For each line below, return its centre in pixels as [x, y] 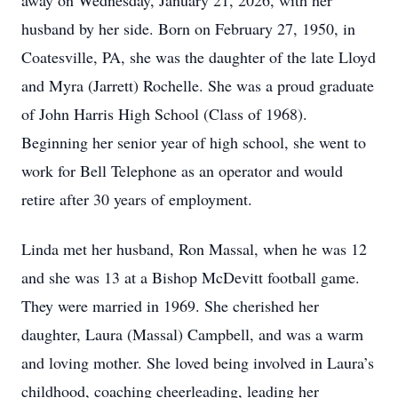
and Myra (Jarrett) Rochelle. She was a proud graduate [198, 85]
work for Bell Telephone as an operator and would [182, 171]
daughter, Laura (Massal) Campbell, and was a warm [192, 334]
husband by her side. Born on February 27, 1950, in [188, 28]
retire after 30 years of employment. [137, 199]
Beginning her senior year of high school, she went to [194, 142]
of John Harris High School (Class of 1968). [164, 114]
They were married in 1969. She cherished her [170, 306]
